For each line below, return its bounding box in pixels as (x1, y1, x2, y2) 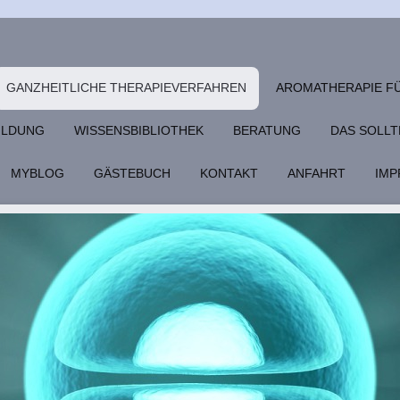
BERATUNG (233, 123, 301, 138)
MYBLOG (11, 166, 64, 181)
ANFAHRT (287, 166, 346, 181)
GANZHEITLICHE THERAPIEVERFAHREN (6, 80, 246, 95)
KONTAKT (200, 166, 258, 181)
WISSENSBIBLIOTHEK (74, 123, 204, 138)
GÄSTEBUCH (94, 166, 171, 181)
